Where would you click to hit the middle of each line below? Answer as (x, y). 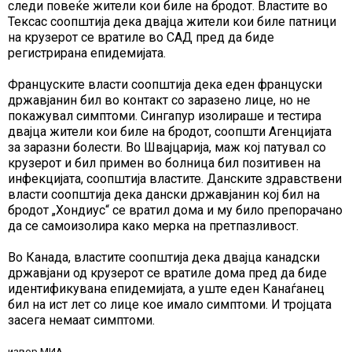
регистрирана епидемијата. (87, 53)
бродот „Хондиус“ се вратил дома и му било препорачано (175, 211)
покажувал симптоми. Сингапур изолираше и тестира (165, 116)
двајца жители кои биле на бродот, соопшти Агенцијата (170, 132)
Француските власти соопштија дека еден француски (165, 85)
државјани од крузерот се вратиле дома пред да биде (167, 273)
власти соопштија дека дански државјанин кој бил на (164, 195)
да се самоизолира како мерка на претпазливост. (153, 226)
